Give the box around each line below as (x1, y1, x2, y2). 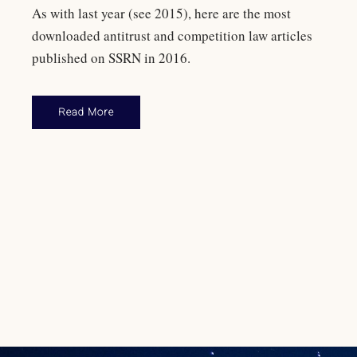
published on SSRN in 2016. (32, 48, 190, 67)
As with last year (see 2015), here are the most (32, 3, 291, 22)
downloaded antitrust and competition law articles (32, 25, 312, 45)
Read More (58, 105, 114, 118)
